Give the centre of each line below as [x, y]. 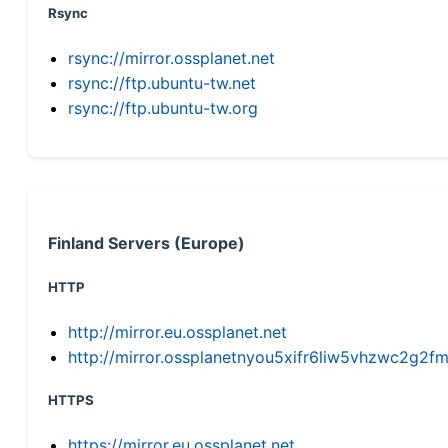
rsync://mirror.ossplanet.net [171, 57]
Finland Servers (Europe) [146, 242]
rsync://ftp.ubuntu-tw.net [162, 82]
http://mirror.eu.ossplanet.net [177, 332]
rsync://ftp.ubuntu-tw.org [163, 107]
